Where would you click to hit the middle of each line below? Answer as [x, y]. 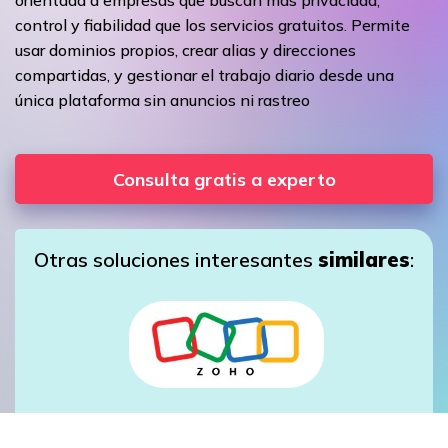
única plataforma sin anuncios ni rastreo [162, 99]
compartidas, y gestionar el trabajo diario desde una [204, 74]
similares [364, 259]
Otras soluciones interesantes [176, 259]
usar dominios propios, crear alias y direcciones [185, 49]
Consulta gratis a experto [224, 179]
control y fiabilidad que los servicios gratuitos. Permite [212, 24]
